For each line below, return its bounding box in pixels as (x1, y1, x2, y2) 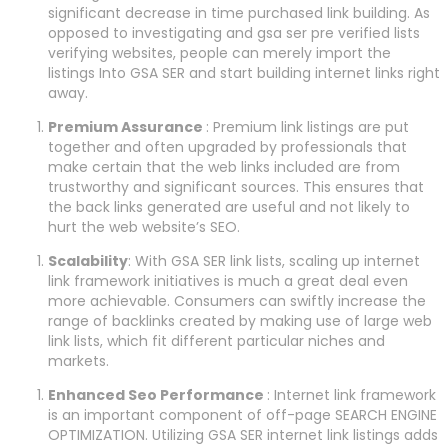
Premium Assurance (48, 117, 206, 138)
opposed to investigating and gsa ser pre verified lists (48, 23, 420, 44)
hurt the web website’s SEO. (48, 217, 240, 238)
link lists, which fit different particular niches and (48, 331, 385, 352)
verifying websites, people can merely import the (48, 43, 391, 64)
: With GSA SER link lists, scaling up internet (128, 251, 420, 272)
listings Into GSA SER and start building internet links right (48, 63, 440, 84)
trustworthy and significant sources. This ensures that (48, 177, 424, 198)
